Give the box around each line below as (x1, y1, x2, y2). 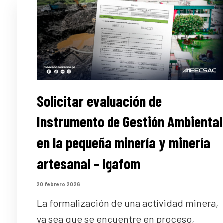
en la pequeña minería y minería (36, 133, 210, 152)
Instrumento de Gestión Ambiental (36, 112, 222, 131)
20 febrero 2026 (36, 180, 80, 187)
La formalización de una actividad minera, (36, 197, 218, 209)
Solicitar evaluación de (36, 92, 162, 110)
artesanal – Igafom (36, 154, 140, 173)
